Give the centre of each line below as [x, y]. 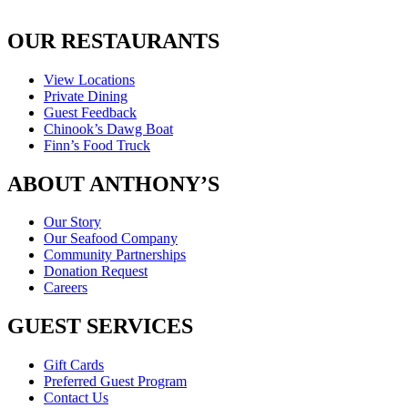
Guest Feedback [90, 112]
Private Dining [86, 96]
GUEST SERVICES [100, 326]
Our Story [72, 222]
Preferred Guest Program [115, 382]
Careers [66, 288]
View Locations [89, 79]
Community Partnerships [115, 255]
